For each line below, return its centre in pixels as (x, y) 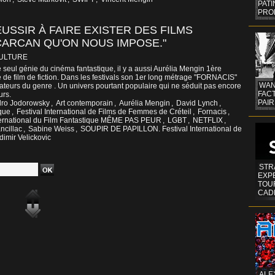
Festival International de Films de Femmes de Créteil (104, 112)
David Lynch (197, 103)
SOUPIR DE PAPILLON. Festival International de (161, 129)
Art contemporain (84, 103)
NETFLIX (208, 121)
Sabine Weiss (51, 129)
